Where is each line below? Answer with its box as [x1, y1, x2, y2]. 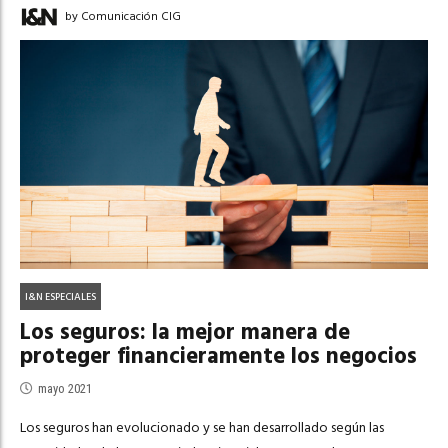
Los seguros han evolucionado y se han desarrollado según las [20, 415, 384, 439]
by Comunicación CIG [65, 7, 181, 27]
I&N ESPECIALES [25, 288, 97, 305]
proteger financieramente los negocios [20, 338, 417, 375]
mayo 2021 [38, 380, 92, 396]
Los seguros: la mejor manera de [20, 314, 350, 351]
